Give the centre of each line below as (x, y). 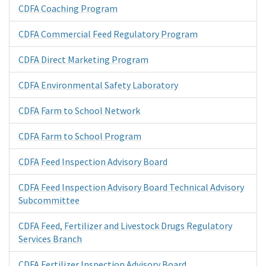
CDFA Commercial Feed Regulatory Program (108, 34)
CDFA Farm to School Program (80, 136)
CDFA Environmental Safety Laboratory (98, 85)
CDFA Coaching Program (68, 8)
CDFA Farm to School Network (79, 110)
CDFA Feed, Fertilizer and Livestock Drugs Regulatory (125, 225)
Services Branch (50, 238)
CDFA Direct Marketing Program (83, 59)
